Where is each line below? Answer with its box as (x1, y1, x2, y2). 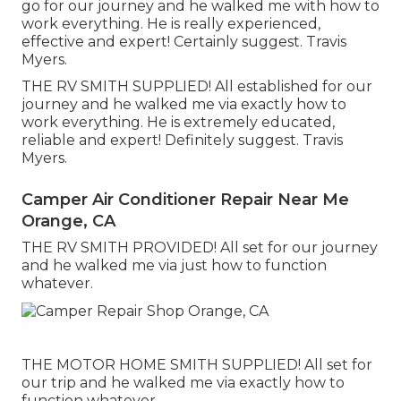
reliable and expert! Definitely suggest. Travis (21, 132, 343, 149)
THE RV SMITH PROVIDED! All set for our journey (21, 239, 378, 257)
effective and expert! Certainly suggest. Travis (21, 33, 346, 51)
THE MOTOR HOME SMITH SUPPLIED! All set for (21, 355, 372, 373)
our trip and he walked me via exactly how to (21, 373, 345, 391)
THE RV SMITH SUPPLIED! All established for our (21, 78, 372, 96)
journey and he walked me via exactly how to (21, 96, 346, 114)
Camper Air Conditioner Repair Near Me (21, 190, 349, 210)
